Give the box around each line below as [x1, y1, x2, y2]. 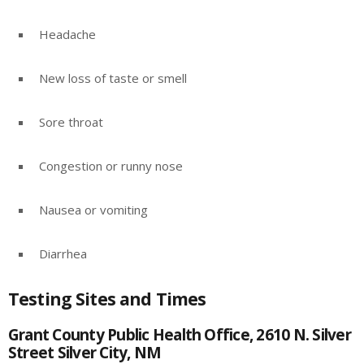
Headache [39, 25, 96, 42]
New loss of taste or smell [39, 69, 187, 86]
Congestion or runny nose [39, 157, 183, 174]
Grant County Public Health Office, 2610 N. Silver [8, 324, 351, 346]
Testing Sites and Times [8, 287, 206, 311]
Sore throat [39, 113, 103, 130]
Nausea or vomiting [39, 201, 148, 218]
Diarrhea [39, 245, 87, 262]
